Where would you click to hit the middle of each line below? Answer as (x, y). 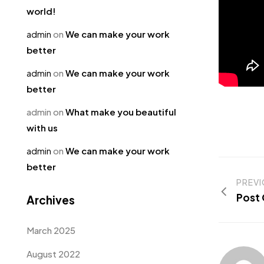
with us (42, 128)
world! (41, 11)
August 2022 (53, 254)
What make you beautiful (121, 112)
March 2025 (51, 230)
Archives (51, 200)
